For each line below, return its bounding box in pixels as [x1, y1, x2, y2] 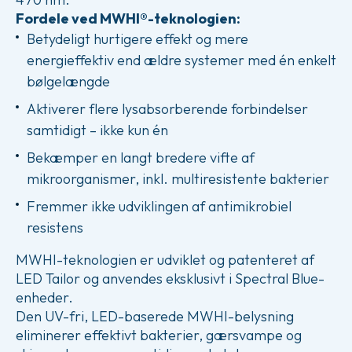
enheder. [16, 288, 73, 306]
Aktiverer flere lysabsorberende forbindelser [27, 100, 308, 118]
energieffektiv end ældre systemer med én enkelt [27, 51, 336, 69]
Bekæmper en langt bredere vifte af [27, 148, 255, 167]
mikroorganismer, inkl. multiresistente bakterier [27, 170, 329, 188]
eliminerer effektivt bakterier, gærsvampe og [16, 326, 302, 344]
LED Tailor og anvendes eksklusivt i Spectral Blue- [16, 269, 324, 288]
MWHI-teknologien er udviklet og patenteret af [16, 251, 314, 269]
